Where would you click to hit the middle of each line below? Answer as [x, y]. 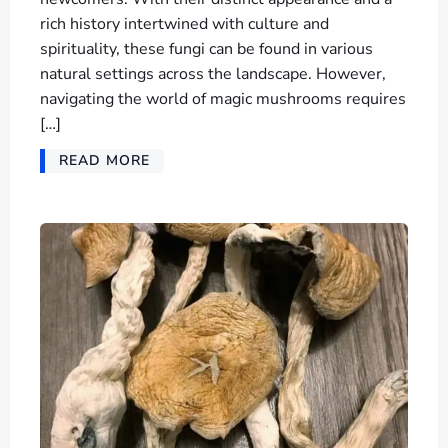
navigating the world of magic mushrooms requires [223, 98]
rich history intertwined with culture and [184, 23]
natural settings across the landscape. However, [213, 73]
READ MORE [104, 160]
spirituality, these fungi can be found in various [206, 48]
